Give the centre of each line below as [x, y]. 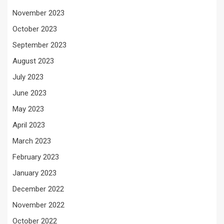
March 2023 [32, 141]
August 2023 [33, 61]
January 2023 [34, 173]
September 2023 [39, 45]
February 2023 [36, 157]
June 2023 [29, 93]
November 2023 [38, 13]
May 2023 [28, 109]
